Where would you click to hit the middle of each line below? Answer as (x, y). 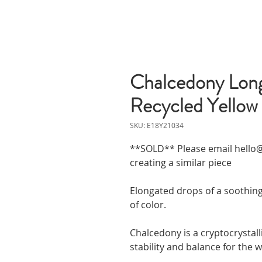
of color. (148, 204)
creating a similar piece (181, 162)
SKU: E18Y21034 (157, 125)
